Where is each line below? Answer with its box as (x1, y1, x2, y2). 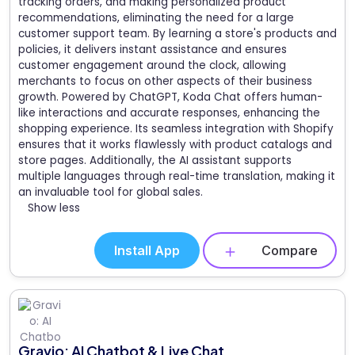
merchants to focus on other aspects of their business (18, 73, 312, 89)
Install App (114, 242, 180, 258)
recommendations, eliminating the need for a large (18, 10, 294, 25)
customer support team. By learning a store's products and (18, 25, 337, 41)
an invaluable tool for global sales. (18, 184, 203, 200)
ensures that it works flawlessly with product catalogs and (18, 136, 332, 152)
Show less (28, 200, 80, 216)
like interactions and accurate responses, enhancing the (18, 105, 320, 120)
